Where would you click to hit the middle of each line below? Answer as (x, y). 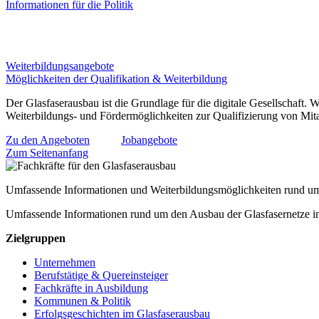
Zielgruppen (36, 239)
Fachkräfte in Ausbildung (91, 288)
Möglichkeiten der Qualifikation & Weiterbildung (116, 79)
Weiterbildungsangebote (60, 66)
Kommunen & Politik (83, 301)
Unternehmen (65, 263)
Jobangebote (149, 140)
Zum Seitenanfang (47, 153)
